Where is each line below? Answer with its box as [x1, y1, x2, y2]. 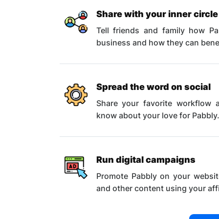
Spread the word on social [96, 81, 211, 92]
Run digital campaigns [96, 154, 196, 165]
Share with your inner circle [96, 8, 218, 19]
